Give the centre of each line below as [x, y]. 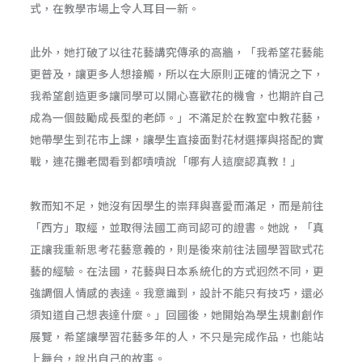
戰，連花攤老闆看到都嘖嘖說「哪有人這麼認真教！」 [166, 161]
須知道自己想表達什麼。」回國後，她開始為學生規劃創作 [177, 314]
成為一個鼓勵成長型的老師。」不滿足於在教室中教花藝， [177, 118]
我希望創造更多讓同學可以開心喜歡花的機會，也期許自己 [177, 96]
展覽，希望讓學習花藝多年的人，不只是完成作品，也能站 [177, 336]
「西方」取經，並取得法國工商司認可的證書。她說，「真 [177, 227]
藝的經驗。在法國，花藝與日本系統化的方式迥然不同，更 [177, 270]
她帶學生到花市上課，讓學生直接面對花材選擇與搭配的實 [177, 139]
